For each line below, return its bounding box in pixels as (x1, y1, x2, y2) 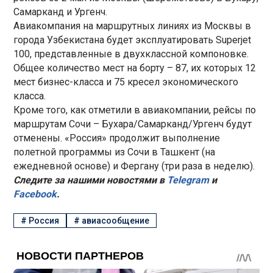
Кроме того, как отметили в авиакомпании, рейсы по (13, 104, 257, 116)
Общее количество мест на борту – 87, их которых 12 (13, 62, 257, 74)
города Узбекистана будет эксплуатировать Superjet (13, 34, 252, 46)
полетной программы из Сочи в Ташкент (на (13, 146, 216, 158)
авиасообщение (82, 216, 150, 226)
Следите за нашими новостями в (13, 174, 165, 186)
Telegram (165, 174, 210, 186)
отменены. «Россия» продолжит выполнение (13, 132, 221, 144)
